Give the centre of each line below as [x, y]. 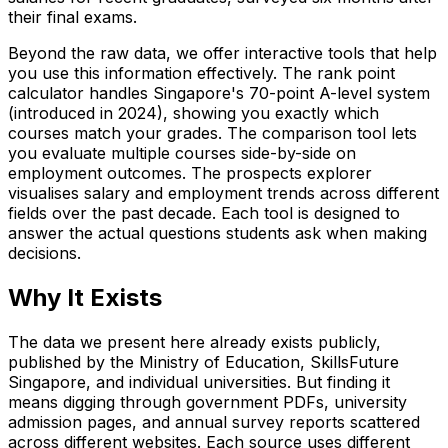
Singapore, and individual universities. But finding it [199, 382]
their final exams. [72, 17]
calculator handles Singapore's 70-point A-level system [219, 93]
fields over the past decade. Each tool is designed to [204, 213]
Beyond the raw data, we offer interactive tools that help [222, 53]
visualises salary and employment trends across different [223, 193]
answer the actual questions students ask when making [217, 233]
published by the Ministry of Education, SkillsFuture [203, 362]
